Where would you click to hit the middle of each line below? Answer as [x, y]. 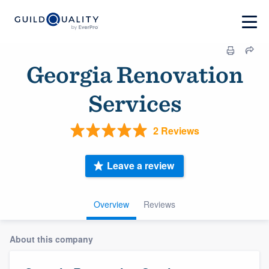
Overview [111, 204]
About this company [51, 239]
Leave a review [141, 166]
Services [134, 103]
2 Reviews [176, 130]
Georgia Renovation [134, 74]
